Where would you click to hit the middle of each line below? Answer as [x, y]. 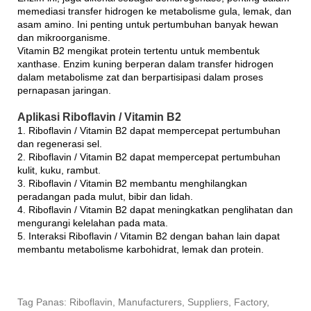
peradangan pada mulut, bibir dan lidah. [105, 196]
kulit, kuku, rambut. [59, 170]
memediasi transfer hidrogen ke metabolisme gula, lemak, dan [154, 11]
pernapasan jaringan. [64, 90]
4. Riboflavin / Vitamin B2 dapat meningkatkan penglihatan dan [155, 209]
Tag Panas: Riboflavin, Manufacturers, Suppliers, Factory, [143, 302]
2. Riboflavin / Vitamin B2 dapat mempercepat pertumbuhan [149, 157]
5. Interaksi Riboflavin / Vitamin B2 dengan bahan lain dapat [149, 236]
